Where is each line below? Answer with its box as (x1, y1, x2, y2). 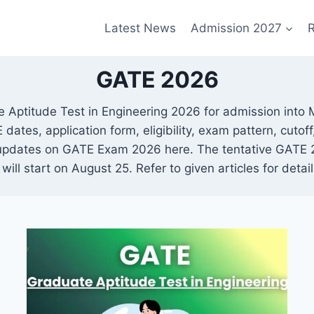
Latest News (104, 20, 177, 35)
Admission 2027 (190, 20, 282, 35)
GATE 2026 (95, 66, 219, 93)
